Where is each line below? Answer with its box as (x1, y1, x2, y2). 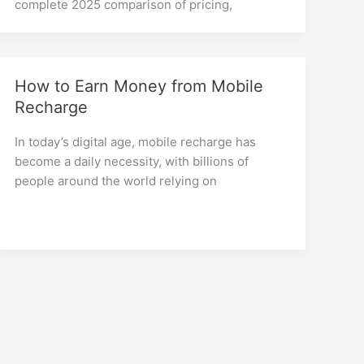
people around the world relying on (15, 172, 218, 188)
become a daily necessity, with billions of (15, 153, 249, 169)
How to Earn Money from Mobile (15, 76, 264, 96)
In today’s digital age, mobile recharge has (15, 133, 257, 149)
